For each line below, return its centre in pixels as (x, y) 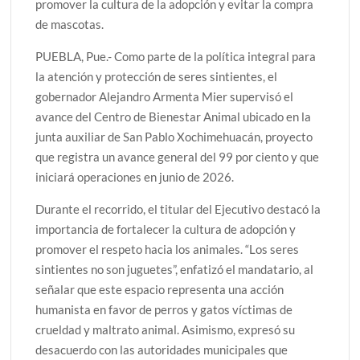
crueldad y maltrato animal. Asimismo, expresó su (166, 329)
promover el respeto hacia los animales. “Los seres (168, 249)
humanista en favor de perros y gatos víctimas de (164, 309)
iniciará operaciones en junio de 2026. (135, 176)
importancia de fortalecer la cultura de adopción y (166, 229)
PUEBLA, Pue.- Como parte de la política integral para (176, 56)
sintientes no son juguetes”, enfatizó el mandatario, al (175, 269)
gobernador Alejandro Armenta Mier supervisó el (165, 96)
